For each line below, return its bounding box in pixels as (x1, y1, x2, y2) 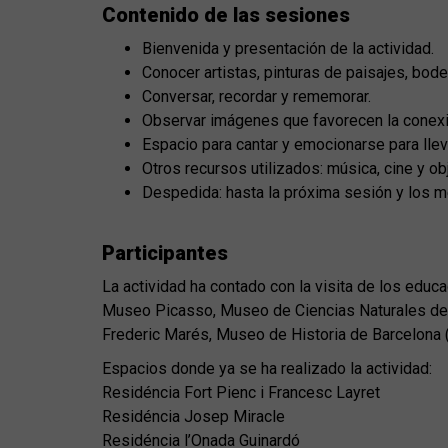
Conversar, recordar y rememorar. (142, 87, 371, 107)
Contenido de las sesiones (102, 3, 350, 28)
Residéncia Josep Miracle (102, 407, 289, 427)
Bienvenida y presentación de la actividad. (142, 39, 434, 59)
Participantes (102, 241, 228, 266)
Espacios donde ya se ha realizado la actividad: (102, 359, 432, 379)
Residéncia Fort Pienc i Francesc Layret (102, 383, 384, 403)
